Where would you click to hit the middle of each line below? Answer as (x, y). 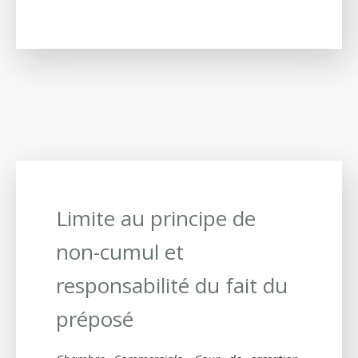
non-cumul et (120, 251)
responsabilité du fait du (172, 285)
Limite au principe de (156, 218)
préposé (95, 318)
